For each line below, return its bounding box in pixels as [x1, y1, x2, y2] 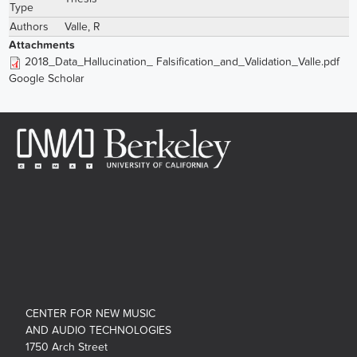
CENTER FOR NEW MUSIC [25, 306, 155, 320]
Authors [9, 20, 49, 34]
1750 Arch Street [25, 339, 108, 354]
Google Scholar [8, 72, 84, 86]
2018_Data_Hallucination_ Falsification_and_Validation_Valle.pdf [24, 55, 339, 69]
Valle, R [64, 20, 100, 34]
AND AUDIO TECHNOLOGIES [25, 323, 171, 337]
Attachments [8, 38, 75, 53]
